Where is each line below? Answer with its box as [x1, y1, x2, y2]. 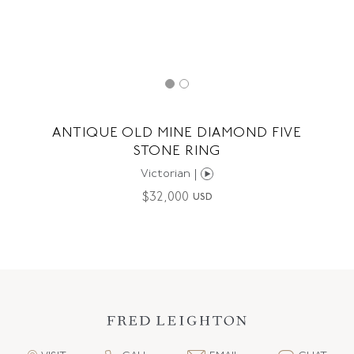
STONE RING [134, 145, 220, 158]
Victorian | [141, 168, 201, 180]
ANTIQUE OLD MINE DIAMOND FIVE [52, 126, 302, 140]
